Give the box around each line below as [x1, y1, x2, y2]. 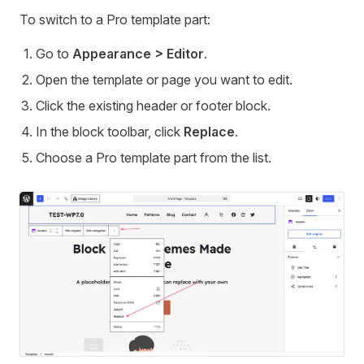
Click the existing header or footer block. [36, 97, 271, 115]
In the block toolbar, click [36, 123, 184, 141]
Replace [184, 123, 235, 141]
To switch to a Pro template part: [19, 11, 210, 28]
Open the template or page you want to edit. [36, 71, 292, 89]
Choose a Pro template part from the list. [36, 149, 271, 167]
